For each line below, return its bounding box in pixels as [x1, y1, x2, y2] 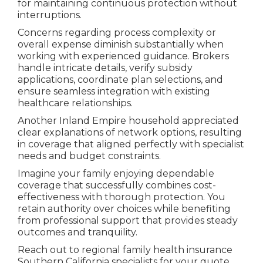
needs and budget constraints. [17, 150, 161, 161]
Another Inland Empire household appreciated [17, 114, 239, 126]
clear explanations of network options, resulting [17, 126, 242, 138]
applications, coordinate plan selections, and [17, 73, 223, 85]
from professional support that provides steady [17, 214, 238, 226]
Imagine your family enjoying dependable [17, 167, 214, 179]
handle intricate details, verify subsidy [17, 62, 193, 73]
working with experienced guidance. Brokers [17, 50, 229, 62]
